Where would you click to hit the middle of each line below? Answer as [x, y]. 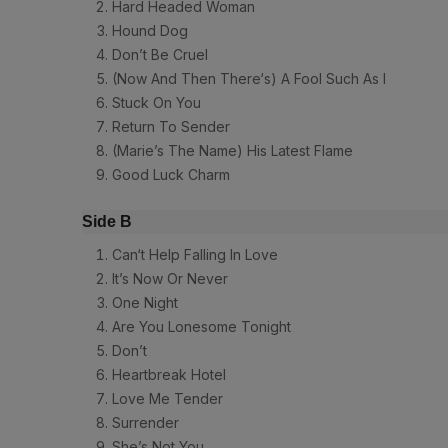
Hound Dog [154, 31]
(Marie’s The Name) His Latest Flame [236, 151]
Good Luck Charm [171, 175]
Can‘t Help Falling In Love [199, 255]
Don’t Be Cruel [164, 55]
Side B [107, 222]
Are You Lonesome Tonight [205, 327]
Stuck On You [160, 103]
